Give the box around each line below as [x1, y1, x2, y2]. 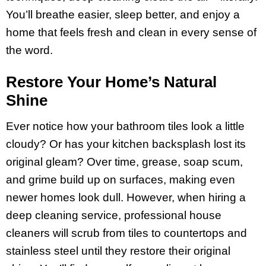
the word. [6, 44, 53, 57]
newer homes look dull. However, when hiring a [6, 191, 246, 204]
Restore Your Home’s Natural [6, 72, 217, 91]
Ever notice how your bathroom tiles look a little [6, 119, 245, 132]
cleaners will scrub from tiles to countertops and [6, 226, 247, 239]
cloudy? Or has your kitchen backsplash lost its [6, 137, 246, 150]
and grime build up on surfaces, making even [6, 173, 235, 186]
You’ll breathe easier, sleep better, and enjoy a [6, 8, 240, 21]
